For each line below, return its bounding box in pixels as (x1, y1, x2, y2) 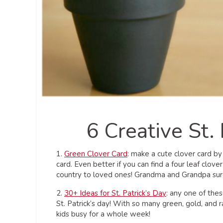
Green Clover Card (64, 148, 127, 159)
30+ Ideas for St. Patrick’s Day (64, 188, 166, 198)
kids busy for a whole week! (56, 209, 150, 219)
